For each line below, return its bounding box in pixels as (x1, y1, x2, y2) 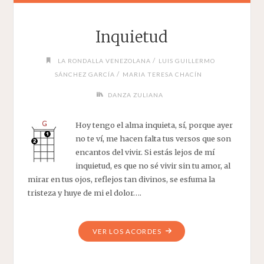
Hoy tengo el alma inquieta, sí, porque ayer (75, 120, 233, 130)
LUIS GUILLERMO (159, 57, 216, 65)
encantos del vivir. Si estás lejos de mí (75, 147, 214, 157)
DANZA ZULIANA (108, 91, 164, 98)
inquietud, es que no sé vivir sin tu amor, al (75, 161, 230, 171)
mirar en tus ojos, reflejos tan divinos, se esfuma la (27, 174, 215, 184)
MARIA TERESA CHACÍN (123, 71, 203, 78)
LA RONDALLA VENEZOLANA (58, 57, 151, 65)
